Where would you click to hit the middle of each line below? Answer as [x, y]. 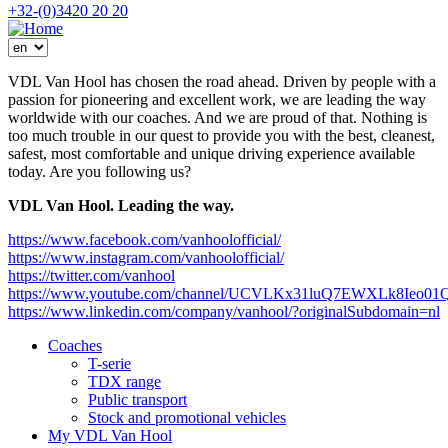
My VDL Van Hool [110, 435]
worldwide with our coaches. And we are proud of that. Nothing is [217, 117]
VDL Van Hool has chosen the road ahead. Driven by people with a [222, 81]
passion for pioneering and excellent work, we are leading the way [217, 99]
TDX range [124, 381]
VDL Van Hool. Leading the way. [121, 205]
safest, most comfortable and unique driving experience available [211, 153]
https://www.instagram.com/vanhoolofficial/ [146, 257]
